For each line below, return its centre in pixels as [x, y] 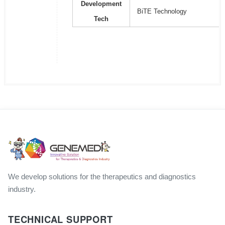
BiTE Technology [162, 11]
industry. [22, 189]
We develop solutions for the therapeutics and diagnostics [102, 177]
